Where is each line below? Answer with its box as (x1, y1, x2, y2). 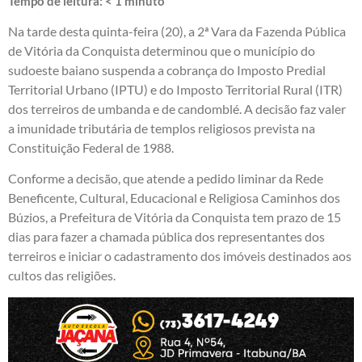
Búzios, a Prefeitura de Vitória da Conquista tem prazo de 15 (8, 209, 341, 225)
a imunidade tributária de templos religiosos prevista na (8, 120, 315, 136)
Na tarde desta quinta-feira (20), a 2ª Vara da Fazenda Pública (8, 23, 346, 39)
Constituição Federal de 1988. (8, 139, 174, 155)
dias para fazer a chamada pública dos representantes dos (8, 229, 325, 245)
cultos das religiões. (8, 267, 116, 284)
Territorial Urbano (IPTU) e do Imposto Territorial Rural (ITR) (8, 81, 343, 97)
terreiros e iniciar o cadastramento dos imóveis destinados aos (8, 248, 351, 264)
